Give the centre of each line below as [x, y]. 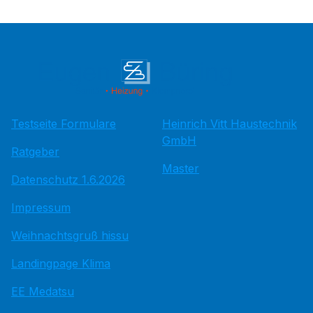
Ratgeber [35, 152]
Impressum [41, 208]
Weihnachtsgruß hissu [70, 235]
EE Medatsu [43, 291]
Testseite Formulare [64, 124]
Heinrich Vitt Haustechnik [230, 124]
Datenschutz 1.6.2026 [68, 180]
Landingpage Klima [61, 263]
